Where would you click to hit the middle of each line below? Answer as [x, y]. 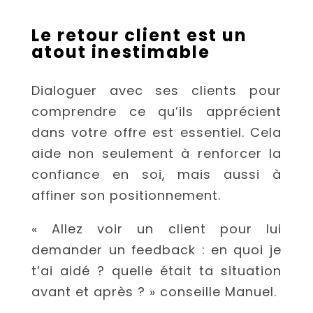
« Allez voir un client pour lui [156, 229]
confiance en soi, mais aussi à [156, 175]
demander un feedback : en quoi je [156, 250]
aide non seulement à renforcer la [156, 154]
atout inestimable [121, 52]
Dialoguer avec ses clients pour [156, 91]
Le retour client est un [139, 36]
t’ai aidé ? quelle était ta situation [156, 271]
